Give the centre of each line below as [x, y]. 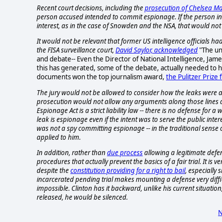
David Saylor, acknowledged [157, 50]
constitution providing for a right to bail [128, 170]
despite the [54, 170]
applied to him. [59, 137]
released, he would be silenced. [82, 197]
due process [125, 152]
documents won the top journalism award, [101, 77]
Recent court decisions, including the [90, 8]
